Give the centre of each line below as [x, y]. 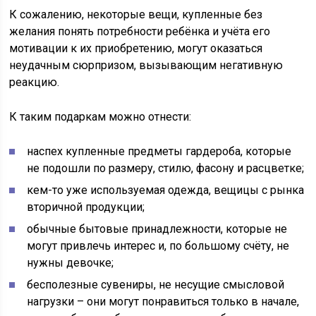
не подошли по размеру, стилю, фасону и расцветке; [166, 169]
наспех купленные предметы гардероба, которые [159, 152]
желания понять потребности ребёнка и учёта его [140, 32]
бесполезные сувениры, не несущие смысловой [156, 285]
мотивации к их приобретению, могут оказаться [136, 49]
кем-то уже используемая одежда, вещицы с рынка [166, 190]
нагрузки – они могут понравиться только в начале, [163, 302]
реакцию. [35, 83]
